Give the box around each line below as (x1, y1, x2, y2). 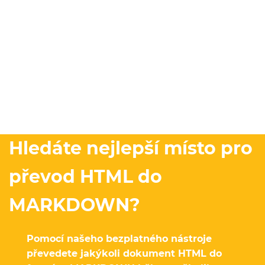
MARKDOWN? (9, 193, 140, 216)
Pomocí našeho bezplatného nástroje (27, 232, 212, 244)
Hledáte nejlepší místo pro (9, 137, 253, 159)
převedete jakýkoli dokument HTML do (27, 247, 222, 259)
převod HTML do (9, 165, 162, 188)
